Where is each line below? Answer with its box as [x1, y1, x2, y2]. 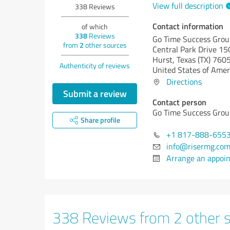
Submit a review [63, 87, 127, 100]
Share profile [80, 115, 120, 125]
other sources [83, 40, 127, 50]
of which [82, 22, 108, 31]
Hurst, [152, 54, 177, 65]
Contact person [152, 96, 206, 108]
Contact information [152, 20, 223, 32]
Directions [166, 76, 202, 87]
